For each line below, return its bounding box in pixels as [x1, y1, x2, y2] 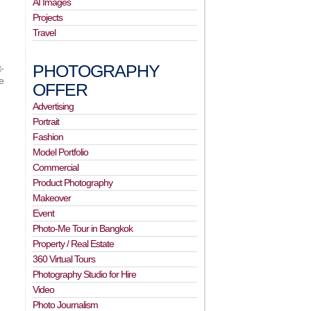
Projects [33, 12, 63, 23]
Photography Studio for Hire [33, 269, 137, 280]
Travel [33, 27, 56, 38]
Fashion [33, 131, 64, 142]
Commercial [33, 162, 79, 173]
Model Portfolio [33, 146, 89, 158]
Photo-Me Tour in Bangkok [33, 223, 133, 234]
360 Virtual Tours [33, 253, 96, 264]
